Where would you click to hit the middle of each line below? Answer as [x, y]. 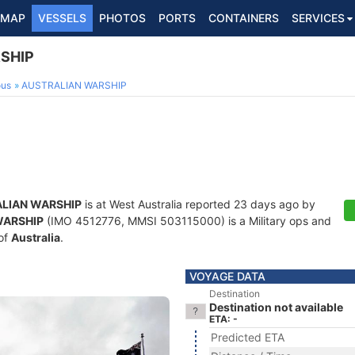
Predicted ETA [248, 337]
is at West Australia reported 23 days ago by [198, 204]
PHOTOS [122, 18]
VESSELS [62, 18]
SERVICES [318, 18]
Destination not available [276, 307]
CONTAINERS [244, 18]
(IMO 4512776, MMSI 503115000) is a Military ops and [187, 221]
